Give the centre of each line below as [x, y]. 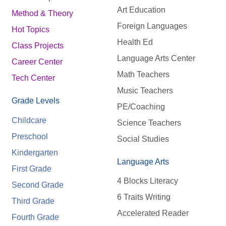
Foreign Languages [152, 26]
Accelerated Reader [153, 213]
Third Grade [33, 201]
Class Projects [38, 46]
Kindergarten [35, 152]
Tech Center [33, 78]
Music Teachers [145, 90]
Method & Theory [42, 14]
